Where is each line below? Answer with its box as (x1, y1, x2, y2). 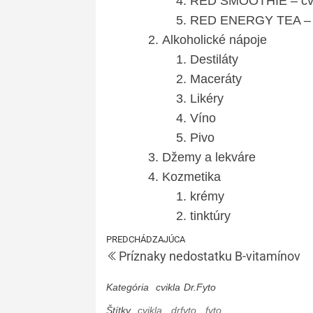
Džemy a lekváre (162, 150, 256, 164)
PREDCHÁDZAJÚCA (106, 234, 185, 245)
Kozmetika (162, 170, 221, 184)
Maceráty (190, 72, 242, 86)
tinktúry (190, 209, 231, 223)
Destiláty (190, 52, 238, 66)
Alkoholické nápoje (162, 33, 267, 47)
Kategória (106, 282, 149, 293)
